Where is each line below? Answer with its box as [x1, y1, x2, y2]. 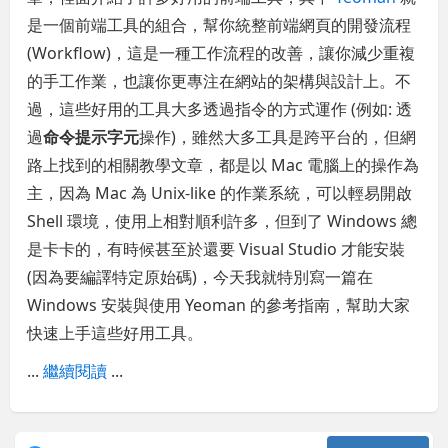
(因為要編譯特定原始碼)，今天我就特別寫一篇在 [27, 265, 374, 288]
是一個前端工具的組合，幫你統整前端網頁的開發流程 [27, 13, 412, 36]
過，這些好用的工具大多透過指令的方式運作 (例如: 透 [27, 97, 413, 120]
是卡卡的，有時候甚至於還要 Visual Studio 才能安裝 [27, 237, 406, 260]
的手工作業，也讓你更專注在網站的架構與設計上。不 [27, 69, 412, 92]
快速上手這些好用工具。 [27, 321, 204, 344]
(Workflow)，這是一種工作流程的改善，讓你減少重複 [27, 41, 416, 64]
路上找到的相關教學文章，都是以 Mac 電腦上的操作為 [27, 153, 420, 176]
